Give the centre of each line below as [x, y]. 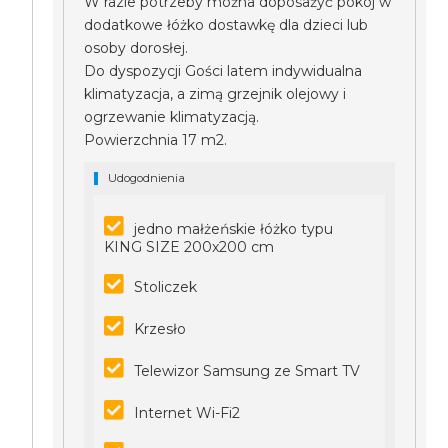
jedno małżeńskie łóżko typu [234, 229]
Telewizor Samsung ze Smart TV [247, 371]
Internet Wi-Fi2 [187, 413]
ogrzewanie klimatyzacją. [172, 117]
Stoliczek [166, 287]
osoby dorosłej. [136, 48]
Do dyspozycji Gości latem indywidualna [223, 71]
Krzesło [160, 329]
